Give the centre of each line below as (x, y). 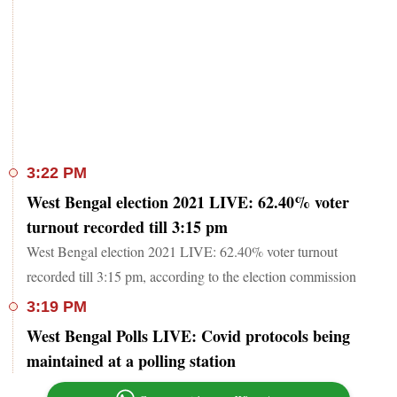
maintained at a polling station (131, 360)
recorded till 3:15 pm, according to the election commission (191, 276)
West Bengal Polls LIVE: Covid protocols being (188, 335)
